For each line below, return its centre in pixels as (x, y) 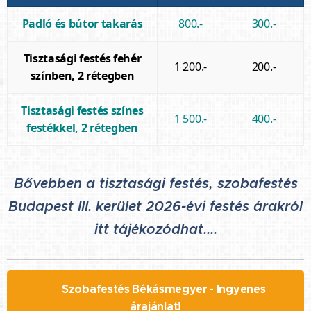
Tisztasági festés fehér (82, 58)
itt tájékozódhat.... (155, 229)
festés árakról (256, 206)
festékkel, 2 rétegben (82, 127)
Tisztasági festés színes (82, 110)
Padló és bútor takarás (82, 23)
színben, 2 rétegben (82, 75)
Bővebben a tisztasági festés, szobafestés (155, 183)
